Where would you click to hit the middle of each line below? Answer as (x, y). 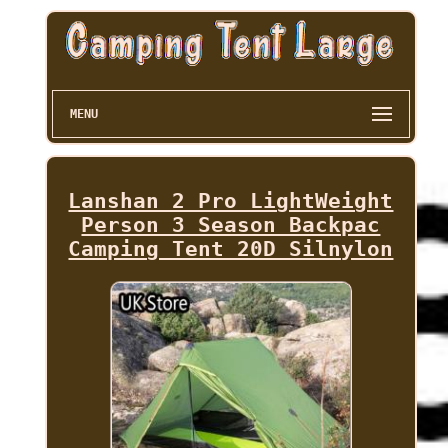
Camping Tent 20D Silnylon (231, 249)
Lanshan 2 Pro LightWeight (231, 201)
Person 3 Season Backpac (231, 225)
